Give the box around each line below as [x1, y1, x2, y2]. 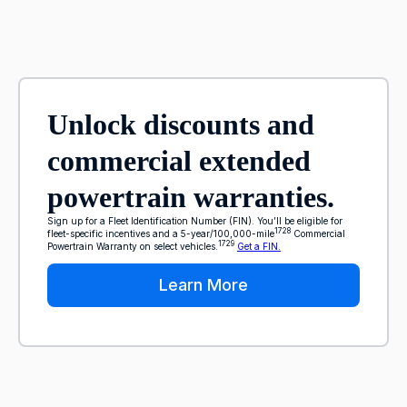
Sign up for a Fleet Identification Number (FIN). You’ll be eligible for [47, 215, 342, 226]
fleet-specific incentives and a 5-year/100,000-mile [47, 228, 274, 240]
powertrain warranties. [47, 181, 334, 213]
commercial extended [47, 144, 311, 177]
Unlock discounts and [47, 108, 314, 141]
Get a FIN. [237, 241, 281, 253]
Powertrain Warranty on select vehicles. [47, 241, 218, 253]
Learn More [159, 274, 248, 294]
